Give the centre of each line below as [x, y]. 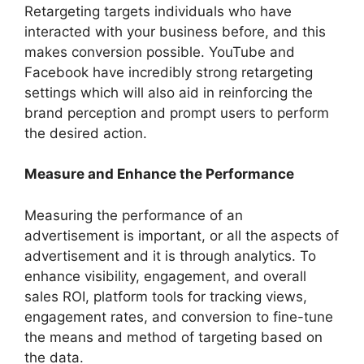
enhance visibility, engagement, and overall [165, 276]
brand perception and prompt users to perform [177, 113]
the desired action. [86, 133]
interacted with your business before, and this [175, 31]
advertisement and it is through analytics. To [170, 256]
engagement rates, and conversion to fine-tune [179, 316]
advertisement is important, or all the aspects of [182, 235]
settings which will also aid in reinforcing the [169, 92]
